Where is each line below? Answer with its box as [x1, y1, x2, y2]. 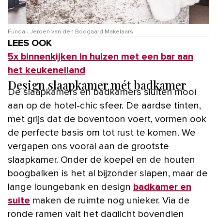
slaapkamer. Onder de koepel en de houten [8, 155, 195, 165]
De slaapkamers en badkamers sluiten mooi [8, 87, 196, 97]
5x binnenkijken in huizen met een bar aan [8, 51, 193, 62]
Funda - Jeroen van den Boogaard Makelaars [8, 29, 133, 35]
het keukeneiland [8, 65, 85, 75]
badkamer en [133, 182, 191, 192]
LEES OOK [8, 38, 52, 48]
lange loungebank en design [8, 182, 133, 192]
